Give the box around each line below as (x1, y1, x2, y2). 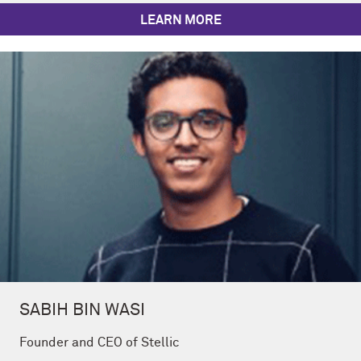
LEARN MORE (139, 13, 222, 27)
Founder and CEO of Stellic (19, 335, 180, 349)
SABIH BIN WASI (19, 301, 145, 319)
